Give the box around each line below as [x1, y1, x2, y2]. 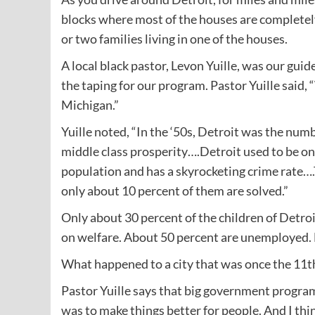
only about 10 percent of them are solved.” [61, 183, 288, 199]
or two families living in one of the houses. [61, 31, 288, 47]
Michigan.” [61, 97, 119, 113]
